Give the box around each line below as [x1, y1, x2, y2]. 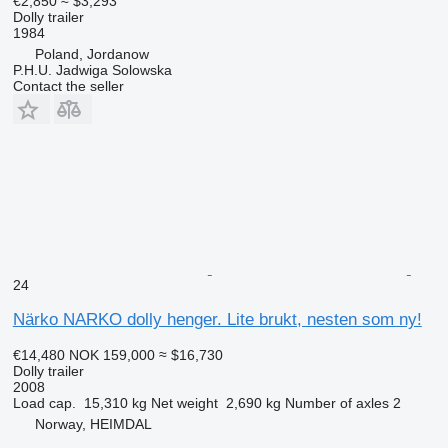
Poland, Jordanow [34, 45, 149, 62]
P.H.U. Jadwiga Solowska [12, 61, 172, 78]
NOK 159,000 [68, 346, 155, 363]
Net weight [150, 394, 218, 411]
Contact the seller [12, 77, 124, 94]
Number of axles [284, 394, 389, 411]
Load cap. [12, 394, 76, 411]
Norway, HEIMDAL [34, 415, 152, 432]
